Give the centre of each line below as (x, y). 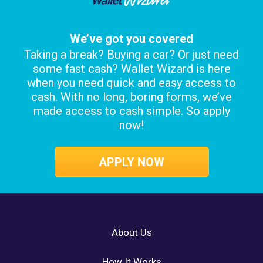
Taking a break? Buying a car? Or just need (131, 54)
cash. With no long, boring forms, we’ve (131, 97)
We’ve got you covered (131, 38)
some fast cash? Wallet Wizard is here (131, 68)
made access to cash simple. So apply (131, 111)
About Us (131, 232)
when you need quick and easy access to (131, 82)
